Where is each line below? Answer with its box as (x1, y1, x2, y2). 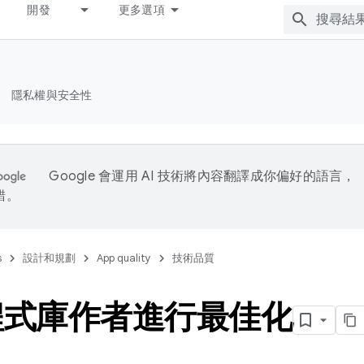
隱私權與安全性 (11, 88, 93, 102)
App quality (97, 251, 151, 265)
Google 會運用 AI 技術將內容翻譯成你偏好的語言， (49, 168, 356, 184)
